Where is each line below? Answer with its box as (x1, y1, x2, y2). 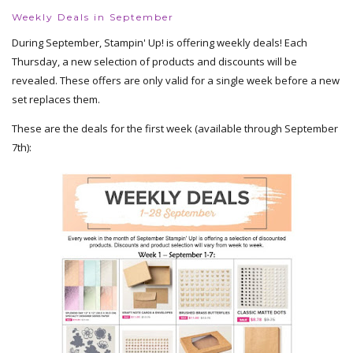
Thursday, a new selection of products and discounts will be (12, 54, 297, 69)
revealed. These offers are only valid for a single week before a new (12, 72, 340, 87)
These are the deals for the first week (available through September (12, 121, 338, 136)
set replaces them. (12, 91, 100, 106)
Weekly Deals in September (12, 10, 174, 23)
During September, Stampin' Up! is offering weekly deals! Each (12, 35, 307, 50)
